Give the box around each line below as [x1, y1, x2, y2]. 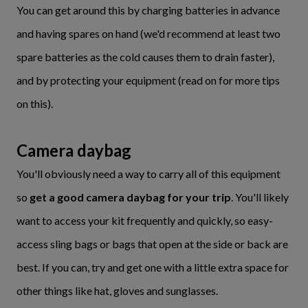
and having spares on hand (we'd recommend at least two [16, 27, 280, 40]
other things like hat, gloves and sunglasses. [16, 284, 218, 297]
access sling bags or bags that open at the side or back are [16, 237, 288, 250]
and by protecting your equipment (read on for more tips [16, 74, 280, 87]
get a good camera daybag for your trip [30, 190, 231, 203]
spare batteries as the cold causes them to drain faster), [16, 50, 274, 63]
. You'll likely [231, 190, 289, 203]
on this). [16, 97, 53, 110]
